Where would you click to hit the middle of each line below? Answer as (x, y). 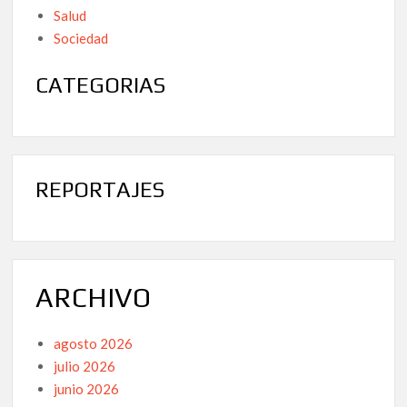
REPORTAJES (100, 190)
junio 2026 (87, 389)
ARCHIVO (94, 297)
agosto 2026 (94, 344)
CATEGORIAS (101, 85)
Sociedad (81, 39)
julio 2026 (85, 367)
